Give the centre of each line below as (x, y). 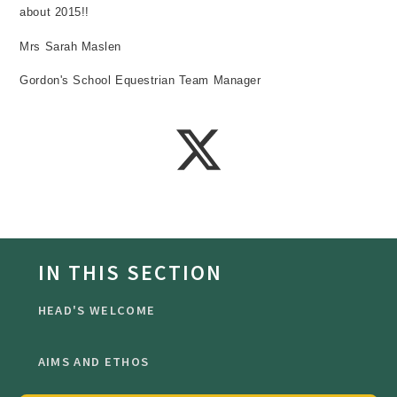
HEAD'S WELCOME (97, 311)
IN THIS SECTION (130, 272)
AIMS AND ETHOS (93, 362)
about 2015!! (54, 12)
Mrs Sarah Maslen (70, 46)
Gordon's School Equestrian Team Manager (140, 81)
